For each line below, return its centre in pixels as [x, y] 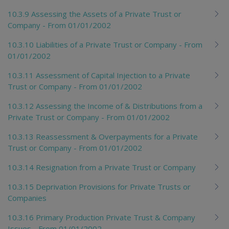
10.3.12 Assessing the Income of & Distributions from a [105, 106]
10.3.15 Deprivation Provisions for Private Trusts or [99, 186]
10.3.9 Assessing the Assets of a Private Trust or [95, 14]
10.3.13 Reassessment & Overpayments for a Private [103, 136]
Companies [27, 198]
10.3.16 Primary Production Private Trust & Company [101, 217]
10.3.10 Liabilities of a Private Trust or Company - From [105, 44]
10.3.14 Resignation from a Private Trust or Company [102, 167]
